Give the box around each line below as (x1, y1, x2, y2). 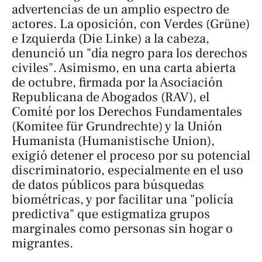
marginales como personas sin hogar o (12, 220, 233, 237)
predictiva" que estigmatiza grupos (12, 205, 210, 222)
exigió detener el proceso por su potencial (12, 147, 250, 164)
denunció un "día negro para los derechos (12, 44, 247, 61)
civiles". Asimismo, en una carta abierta (12, 59, 236, 76)
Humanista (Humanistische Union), (12, 132, 215, 149)
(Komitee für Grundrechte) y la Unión (12, 118, 222, 135)
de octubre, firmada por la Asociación (12, 74, 223, 91)
